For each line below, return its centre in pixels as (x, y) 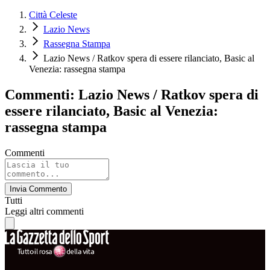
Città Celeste (53, 15)
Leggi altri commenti (44, 211)
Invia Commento (38, 189)
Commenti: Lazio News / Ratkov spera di (132, 95)
